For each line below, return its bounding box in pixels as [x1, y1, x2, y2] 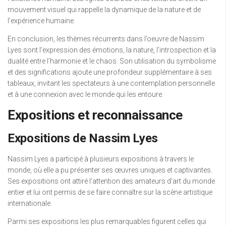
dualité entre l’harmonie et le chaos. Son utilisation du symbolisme [8, 56, 216, 65]
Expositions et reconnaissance [8, 107, 183, 123]
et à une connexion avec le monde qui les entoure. [8, 90, 163, 98]
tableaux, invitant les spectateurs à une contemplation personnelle [8, 79, 215, 87]
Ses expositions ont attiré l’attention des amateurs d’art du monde [8, 177, 215, 185]
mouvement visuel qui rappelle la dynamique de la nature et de [8, 5, 201, 14]
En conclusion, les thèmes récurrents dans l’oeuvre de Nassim [8, 34, 204, 43]
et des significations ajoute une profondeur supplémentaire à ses [8, 68, 212, 76]
